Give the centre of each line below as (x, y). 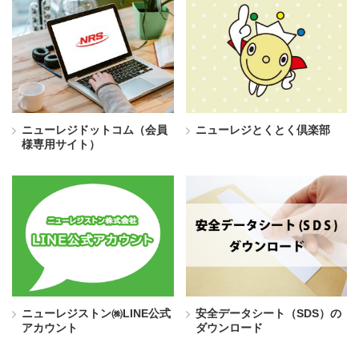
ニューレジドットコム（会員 (95, 129)
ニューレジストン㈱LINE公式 (96, 314)
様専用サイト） (61, 144)
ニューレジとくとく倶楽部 (262, 129)
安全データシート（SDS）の (268, 314)
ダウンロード (229, 328)
